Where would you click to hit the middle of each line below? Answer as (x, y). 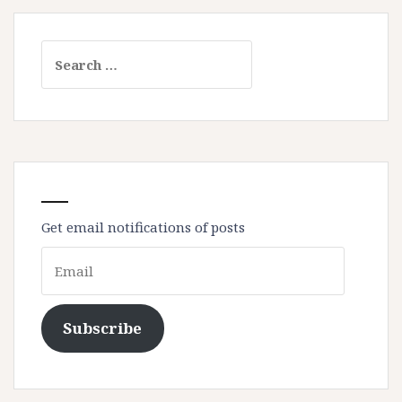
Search (64, 51)
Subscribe (103, 328)
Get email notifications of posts (143, 227)
